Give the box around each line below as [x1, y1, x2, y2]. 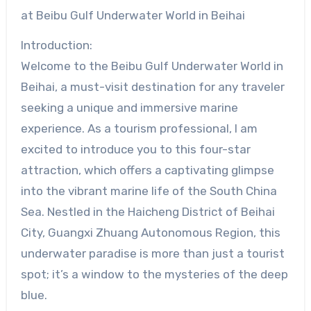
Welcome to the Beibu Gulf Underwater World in [20, 59, 283, 74]
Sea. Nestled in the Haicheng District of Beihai [20, 205, 275, 219]
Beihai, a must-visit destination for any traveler [20, 80, 285, 94]
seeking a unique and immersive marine [20, 101, 238, 115]
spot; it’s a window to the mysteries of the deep [20, 267, 288, 282]
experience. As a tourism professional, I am [20, 121, 258, 136]
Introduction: [20, 38, 92, 53]
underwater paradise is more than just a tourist [20, 246, 285, 261]
